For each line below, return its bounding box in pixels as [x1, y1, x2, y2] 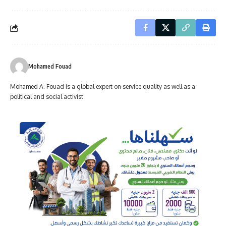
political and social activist [10, 93, 83, 101]
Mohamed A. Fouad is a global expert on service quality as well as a [10, 83, 195, 91]
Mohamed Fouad [28, 63, 72, 71]
